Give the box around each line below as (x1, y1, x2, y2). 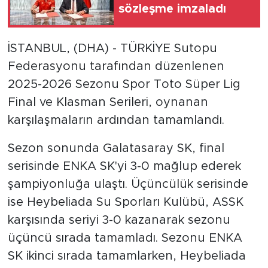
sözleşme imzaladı (118, 2, 226, 15)
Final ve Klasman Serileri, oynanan (7, 96, 208, 109)
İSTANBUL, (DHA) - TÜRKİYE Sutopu (7, 42, 217, 55)
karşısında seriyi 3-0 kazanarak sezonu (7, 214, 230, 227)
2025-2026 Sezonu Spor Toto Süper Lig (7, 78, 240, 91)
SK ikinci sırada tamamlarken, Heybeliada (7, 250, 246, 263)
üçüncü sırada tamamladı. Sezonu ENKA (7, 232, 242, 245)
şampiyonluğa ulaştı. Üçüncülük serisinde (7, 178, 248, 191)
